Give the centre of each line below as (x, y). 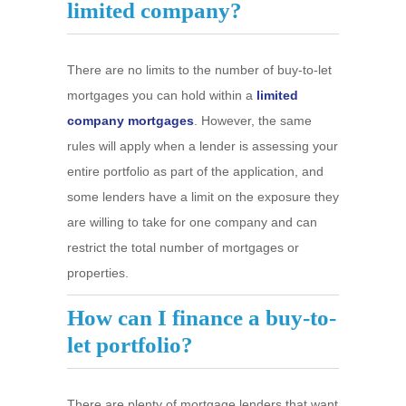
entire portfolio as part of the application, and (195, 171)
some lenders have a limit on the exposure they (203, 197)
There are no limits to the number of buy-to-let (199, 70)
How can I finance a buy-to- (202, 318)
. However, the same (253, 121)
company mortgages (130, 121)
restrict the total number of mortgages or (183, 247)
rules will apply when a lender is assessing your (203, 146)
